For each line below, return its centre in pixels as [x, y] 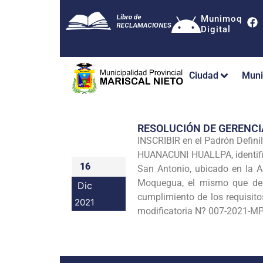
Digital [216, 29]
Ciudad [204, 76]
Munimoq [221, 19]
